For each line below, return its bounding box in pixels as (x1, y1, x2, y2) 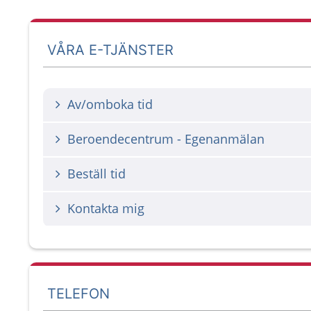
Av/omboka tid (67, 96, 153, 112)
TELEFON (47, 285, 110, 302)
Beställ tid (67, 165, 126, 182)
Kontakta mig (67, 200, 144, 217)
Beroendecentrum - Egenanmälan (67, 131, 264, 147)
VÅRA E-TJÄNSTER (47, 41, 174, 58)
